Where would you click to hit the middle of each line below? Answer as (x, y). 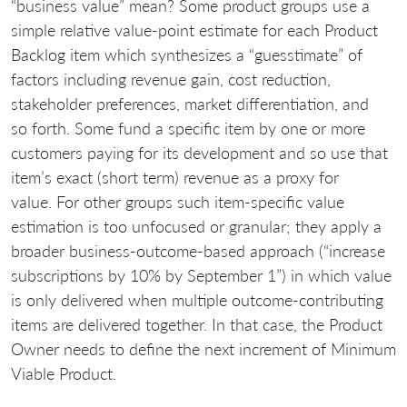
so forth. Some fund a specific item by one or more (188, 128)
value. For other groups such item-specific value (178, 201)
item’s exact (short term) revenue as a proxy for (175, 177)
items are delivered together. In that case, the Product (197, 324)
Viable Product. (64, 373)
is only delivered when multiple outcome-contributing (197, 299)
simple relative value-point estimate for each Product (194, 30)
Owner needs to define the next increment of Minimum (203, 348)
